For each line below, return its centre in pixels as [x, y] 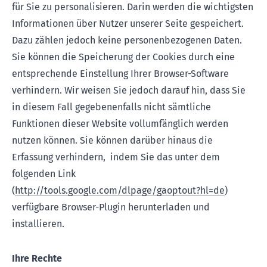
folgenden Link [44, 174]
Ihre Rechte [37, 258]
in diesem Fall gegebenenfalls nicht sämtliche [111, 107]
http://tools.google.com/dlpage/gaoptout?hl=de [120, 190]
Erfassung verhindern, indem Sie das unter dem [116, 157]
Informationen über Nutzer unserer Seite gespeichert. [128, 24]
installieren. [38, 224]
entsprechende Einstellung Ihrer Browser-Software [120, 74]
